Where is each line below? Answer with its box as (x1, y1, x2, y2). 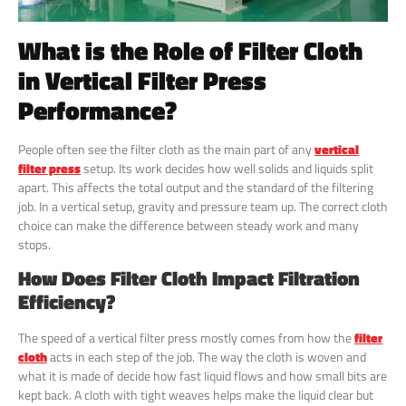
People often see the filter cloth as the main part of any (18, 139, 314, 159)
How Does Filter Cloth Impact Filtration (18, 263, 360, 295)
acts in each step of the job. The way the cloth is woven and (47, 347, 366, 367)
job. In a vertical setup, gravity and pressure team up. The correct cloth (18, 196, 388, 216)
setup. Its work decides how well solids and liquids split (81, 158, 373, 178)
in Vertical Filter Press (18, 60, 266, 100)
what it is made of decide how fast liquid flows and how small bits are (18, 366, 387, 386)
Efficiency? (18, 286, 115, 318)
